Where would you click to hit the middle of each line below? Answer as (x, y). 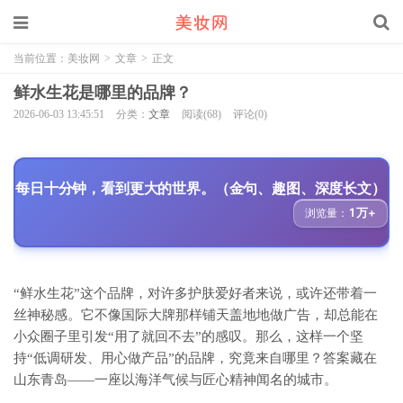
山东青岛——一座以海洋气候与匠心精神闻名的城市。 (175, 380)
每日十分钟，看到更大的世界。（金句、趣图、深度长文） (201, 188)
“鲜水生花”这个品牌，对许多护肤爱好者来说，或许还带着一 (195, 293)
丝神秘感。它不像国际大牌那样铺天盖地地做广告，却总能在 (196, 315)
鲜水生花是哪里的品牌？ (103, 93)
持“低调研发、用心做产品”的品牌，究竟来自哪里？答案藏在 (195, 358)
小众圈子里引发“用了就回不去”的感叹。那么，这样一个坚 (188, 336)
